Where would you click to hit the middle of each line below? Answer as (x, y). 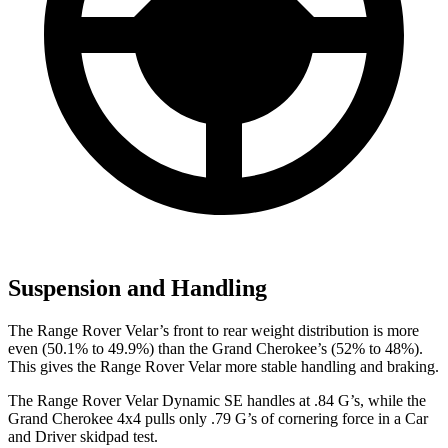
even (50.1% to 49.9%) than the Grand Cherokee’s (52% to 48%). (215, 348)
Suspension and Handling (137, 287)
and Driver (42, 436)
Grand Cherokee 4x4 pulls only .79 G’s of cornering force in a (206, 418)
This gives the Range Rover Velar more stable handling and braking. (223, 366)
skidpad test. (117, 436)
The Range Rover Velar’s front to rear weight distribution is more (213, 330)
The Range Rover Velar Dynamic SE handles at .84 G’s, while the (217, 400)
